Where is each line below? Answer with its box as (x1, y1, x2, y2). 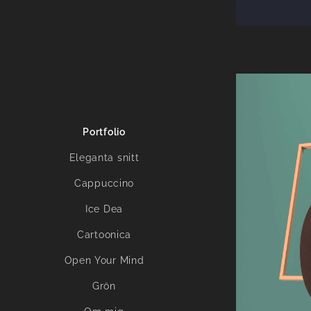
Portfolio (83, 126, 126, 137)
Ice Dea (85, 203, 123, 215)
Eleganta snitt (69, 151, 140, 163)
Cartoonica (77, 228, 131, 240)
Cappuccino (74, 177, 134, 189)
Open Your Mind (64, 254, 144, 266)
